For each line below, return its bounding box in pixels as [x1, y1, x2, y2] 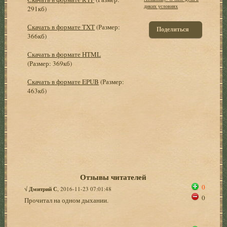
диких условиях [144, 2, 178, 10]
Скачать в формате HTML [27, 49, 101, 59]
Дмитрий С [29, 184, 58, 193]
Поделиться [157, 24, 190, 33]
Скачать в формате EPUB [27, 77, 99, 86]
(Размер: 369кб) [27, 58, 72, 68]
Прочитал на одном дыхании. [24, 195, 109, 205]
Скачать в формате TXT [27, 22, 95, 31]
